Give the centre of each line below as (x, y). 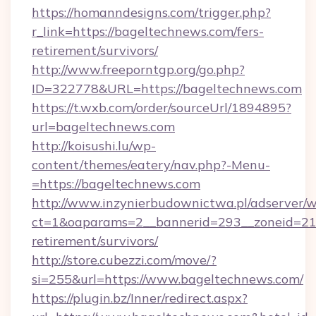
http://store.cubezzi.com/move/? (124, 260)
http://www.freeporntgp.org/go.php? (138, 69)
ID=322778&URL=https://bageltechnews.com (167, 89)
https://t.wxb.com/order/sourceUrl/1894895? (162, 108)
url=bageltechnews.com (103, 127)
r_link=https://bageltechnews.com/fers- (148, 31)
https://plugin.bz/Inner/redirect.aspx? (140, 298)
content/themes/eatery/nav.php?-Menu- (151, 165)
